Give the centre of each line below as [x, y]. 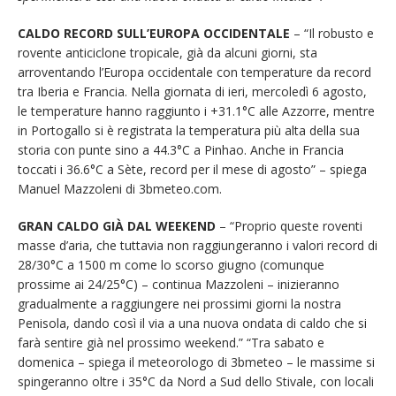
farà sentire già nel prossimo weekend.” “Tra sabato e [171, 343]
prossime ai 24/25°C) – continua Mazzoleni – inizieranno [179, 285]
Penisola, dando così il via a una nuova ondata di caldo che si [192, 324]
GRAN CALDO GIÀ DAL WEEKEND [117, 226]
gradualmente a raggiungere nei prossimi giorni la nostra [179, 304]
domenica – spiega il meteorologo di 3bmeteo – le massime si [196, 362]
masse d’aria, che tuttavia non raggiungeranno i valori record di [198, 246]
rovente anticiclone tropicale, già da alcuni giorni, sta [168, 53]
